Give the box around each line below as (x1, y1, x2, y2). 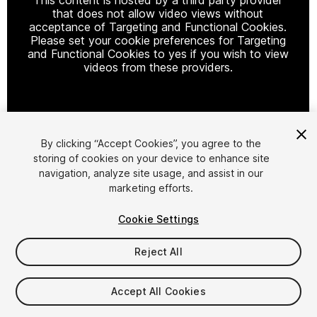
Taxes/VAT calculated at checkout (7, 299, 169, 312)
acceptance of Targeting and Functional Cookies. (29, 19, 287, 34)
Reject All (134, 246, 183, 258)
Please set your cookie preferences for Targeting (30, 33, 286, 47)
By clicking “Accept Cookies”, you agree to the (41, 137, 262, 149)
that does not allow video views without (52, 6, 264, 21)
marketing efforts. (109, 182, 194, 194)
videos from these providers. (83, 59, 233, 74)
